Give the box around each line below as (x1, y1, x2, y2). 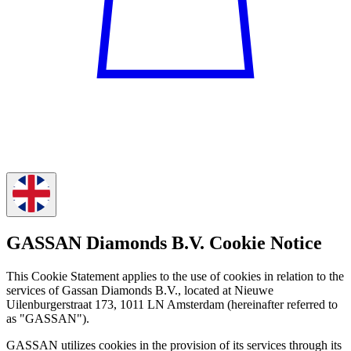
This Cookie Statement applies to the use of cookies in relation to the (6, 269, 344, 283)
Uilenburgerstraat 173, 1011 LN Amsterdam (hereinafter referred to (6, 297, 338, 311)
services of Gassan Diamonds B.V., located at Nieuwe (6, 283, 273, 297)
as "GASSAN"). (6, 311, 89, 325)
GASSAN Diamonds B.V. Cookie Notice (6, 232, 322, 253)
